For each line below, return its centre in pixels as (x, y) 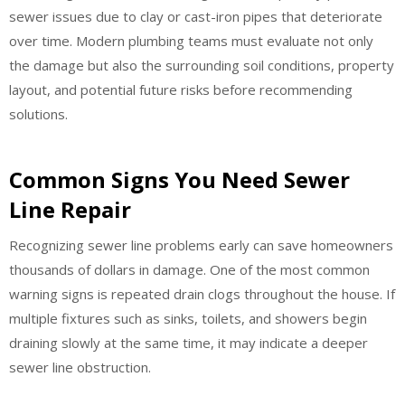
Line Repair (70, 209)
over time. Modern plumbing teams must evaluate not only (191, 40)
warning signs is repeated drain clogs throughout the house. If (202, 294)
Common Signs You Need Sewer (179, 179)
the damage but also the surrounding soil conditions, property (202, 65)
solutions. (38, 113)
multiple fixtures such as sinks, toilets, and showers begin (188, 318)
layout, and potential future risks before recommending (181, 89)
